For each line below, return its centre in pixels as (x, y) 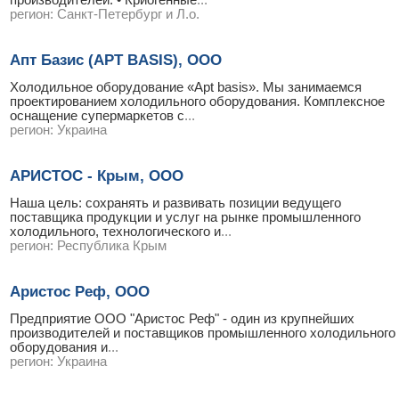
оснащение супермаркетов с (97, 116)
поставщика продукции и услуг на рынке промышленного (185, 217)
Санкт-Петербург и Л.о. (128, 14)
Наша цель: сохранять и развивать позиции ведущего (175, 203)
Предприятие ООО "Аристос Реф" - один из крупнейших (182, 319)
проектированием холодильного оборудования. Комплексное (197, 102)
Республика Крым (112, 246)
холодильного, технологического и (115, 232)
